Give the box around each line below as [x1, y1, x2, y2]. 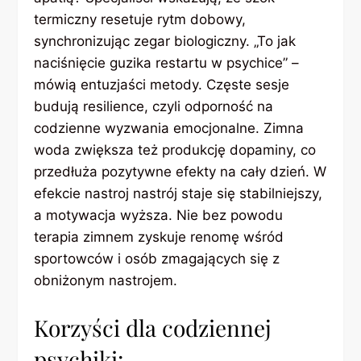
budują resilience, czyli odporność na [34, 98, 274, 114]
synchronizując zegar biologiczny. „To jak [34, 32, 297, 49]
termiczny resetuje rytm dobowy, [34, 10, 247, 27]
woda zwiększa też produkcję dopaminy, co [34, 141, 317, 158]
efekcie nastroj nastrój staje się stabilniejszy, [34, 185, 323, 201]
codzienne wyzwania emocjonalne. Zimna [34, 119, 305, 136]
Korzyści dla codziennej [34, 313, 272, 343]
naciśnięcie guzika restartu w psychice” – [34, 54, 300, 71]
